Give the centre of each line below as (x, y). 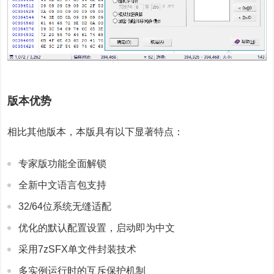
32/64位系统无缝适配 (65, 207)
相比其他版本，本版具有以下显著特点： (96, 132)
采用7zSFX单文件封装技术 (78, 250)
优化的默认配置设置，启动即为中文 (97, 228)
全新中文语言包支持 (63, 185)
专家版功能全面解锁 (63, 164)
